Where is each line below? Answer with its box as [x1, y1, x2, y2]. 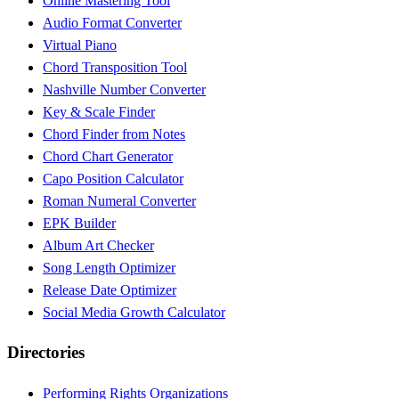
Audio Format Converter [43, 14, 182, 30]
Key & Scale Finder [43, 103, 155, 119]
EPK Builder [43, 215, 116, 231]
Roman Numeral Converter [43, 192, 196, 208]
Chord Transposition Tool [43, 59, 187, 75]
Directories [7, 343, 85, 362]
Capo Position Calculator [43, 170, 183, 186]
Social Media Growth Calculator [43, 304, 225, 320]
